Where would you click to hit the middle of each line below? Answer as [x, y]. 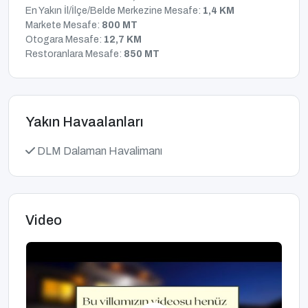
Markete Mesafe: [64, 25]
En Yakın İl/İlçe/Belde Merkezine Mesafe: [114, 11]
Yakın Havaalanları [85, 122]
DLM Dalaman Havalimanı [99, 151]
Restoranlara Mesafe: [75, 54]
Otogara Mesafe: [65, 40]
